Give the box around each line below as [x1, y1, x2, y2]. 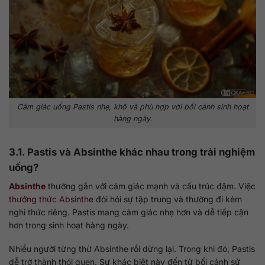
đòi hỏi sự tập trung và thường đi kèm [93, 194, 242, 205]
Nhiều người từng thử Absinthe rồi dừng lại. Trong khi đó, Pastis [9, 244, 255, 254]
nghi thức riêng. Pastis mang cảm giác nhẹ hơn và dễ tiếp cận [9, 207, 248, 218]
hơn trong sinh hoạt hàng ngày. [9, 220, 129, 231]
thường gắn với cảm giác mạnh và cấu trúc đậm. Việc [46, 181, 256, 192]
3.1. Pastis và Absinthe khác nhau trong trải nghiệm [9, 146, 255, 158]
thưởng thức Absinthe [9, 194, 93, 205]
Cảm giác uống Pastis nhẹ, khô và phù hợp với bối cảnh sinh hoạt [17, 102, 248, 111]
